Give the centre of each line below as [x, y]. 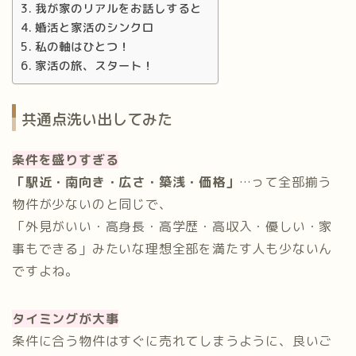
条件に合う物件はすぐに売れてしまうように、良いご [172, 341]
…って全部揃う [285, 182]
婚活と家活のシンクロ [94, 27]
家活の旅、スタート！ [94, 65]
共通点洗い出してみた [97, 119]
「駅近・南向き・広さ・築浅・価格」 [126, 182]
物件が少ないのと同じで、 [92, 205]
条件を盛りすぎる [66, 160]
